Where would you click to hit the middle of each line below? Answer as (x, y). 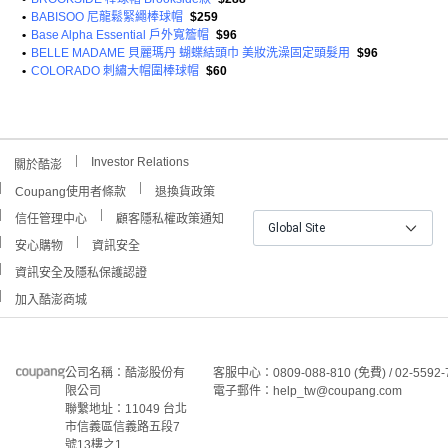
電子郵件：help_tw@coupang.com (307, 390)
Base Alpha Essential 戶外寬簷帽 (120, 34)
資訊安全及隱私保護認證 (81, 272)
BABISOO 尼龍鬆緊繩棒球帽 (107, 16)
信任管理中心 (51, 218)
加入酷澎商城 (51, 299)
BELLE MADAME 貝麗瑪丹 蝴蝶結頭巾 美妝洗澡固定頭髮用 (190, 52)
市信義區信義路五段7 (123, 426)
